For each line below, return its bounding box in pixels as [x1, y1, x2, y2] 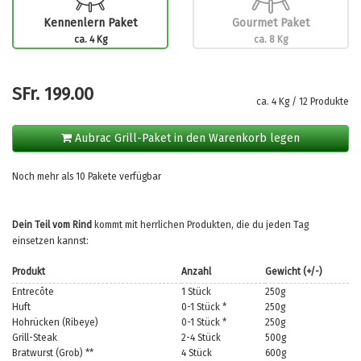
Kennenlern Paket [44, 15, 137, 30]
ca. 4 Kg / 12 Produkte [256, 95, 349, 107]
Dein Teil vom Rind [12, 218, 92, 230]
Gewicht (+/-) [265, 265, 322, 277]
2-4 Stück [181, 331, 221, 343]
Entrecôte [12, 285, 54, 297]
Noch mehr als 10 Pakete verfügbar [12, 170, 161, 182]
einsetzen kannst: [12, 234, 89, 247]
